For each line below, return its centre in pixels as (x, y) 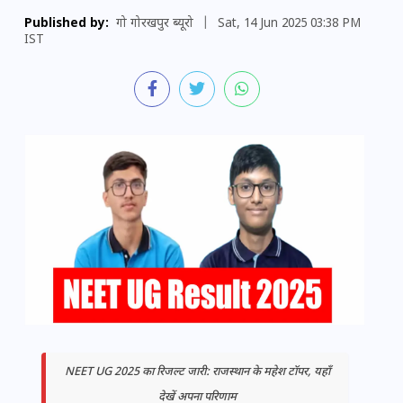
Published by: (67, 24)
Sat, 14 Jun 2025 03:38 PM (289, 24)
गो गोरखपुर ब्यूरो (155, 24)
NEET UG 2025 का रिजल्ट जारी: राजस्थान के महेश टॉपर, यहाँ (197, 373)
